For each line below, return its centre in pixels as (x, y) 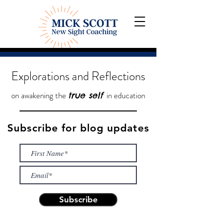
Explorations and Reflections (78, 76)
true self (85, 95)
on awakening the (40, 95)
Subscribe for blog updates (78, 128)
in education (124, 95)
